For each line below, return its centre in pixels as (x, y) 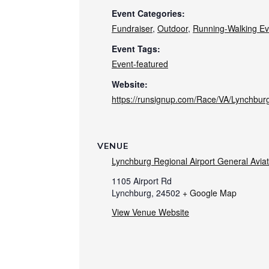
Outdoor (173, 29)
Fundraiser (132, 29)
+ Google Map (210, 193)
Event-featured (140, 64)
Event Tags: (136, 49)
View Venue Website (150, 212)
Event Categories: (148, 14)
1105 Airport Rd (142, 181)
